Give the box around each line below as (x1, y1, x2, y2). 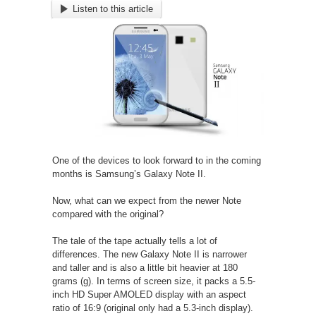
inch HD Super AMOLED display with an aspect (52, 289, 246, 300)
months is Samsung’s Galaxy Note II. (52, 169, 209, 180)
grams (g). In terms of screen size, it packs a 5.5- (52, 276, 255, 287)
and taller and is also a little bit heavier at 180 (52, 262, 238, 274)
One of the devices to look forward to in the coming (52, 155, 261, 166)
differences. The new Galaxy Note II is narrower (52, 249, 247, 260)
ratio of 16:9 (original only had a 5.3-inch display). (52, 303, 253, 314)
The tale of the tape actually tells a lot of (52, 236, 217, 247)
